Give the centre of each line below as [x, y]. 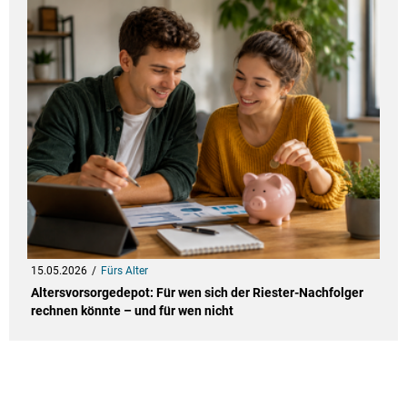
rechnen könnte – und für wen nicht [132, 311]
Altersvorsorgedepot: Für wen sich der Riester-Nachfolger [197, 293]
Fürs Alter [124, 271]
